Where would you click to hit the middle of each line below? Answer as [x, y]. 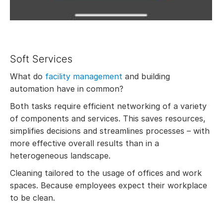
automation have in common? [67, 88]
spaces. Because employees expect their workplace [109, 185]
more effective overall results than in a [84, 143]
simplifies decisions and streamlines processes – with [110, 131]
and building [146, 76]
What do [28, 76]
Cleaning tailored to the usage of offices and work [106, 173]
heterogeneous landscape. [60, 155]
